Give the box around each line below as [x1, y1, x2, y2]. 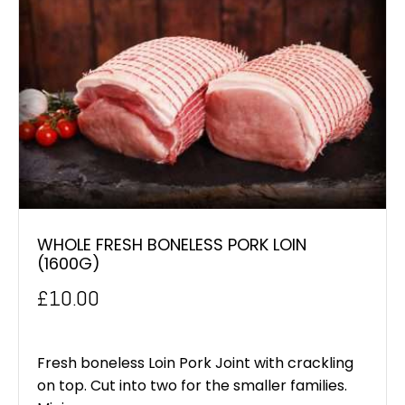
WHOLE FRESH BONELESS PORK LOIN [37, 233, 306, 257]
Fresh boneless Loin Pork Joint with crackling [37, 353, 353, 374]
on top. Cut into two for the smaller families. [37, 375, 347, 397]
